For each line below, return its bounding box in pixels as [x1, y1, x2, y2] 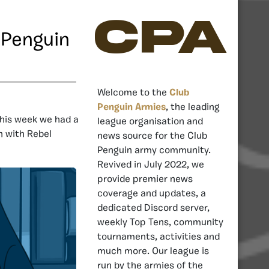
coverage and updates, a [97, 189, 206, 199]
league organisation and [97, 116, 203, 127]
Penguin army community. [97, 145, 211, 156]
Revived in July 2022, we [97, 160, 204, 170]
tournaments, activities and [97, 232, 220, 242]
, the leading [166, 102, 220, 112]
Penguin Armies [97, 102, 166, 112]
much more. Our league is [97, 246, 209, 256]
